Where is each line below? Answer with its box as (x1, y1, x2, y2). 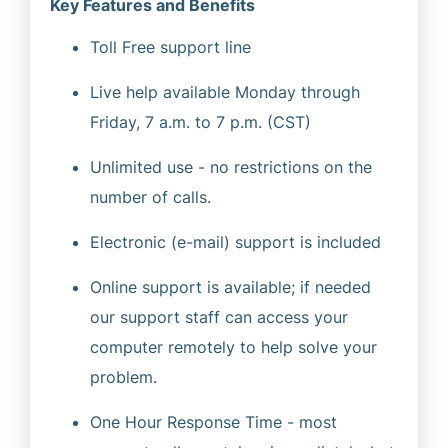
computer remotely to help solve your (90, 336, 377, 357)
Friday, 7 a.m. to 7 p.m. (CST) (90, 111, 311, 132)
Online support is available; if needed (90, 276, 371, 297)
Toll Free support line (90, 36, 251, 57)
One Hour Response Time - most (90, 411, 337, 432)
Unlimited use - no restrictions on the (90, 156, 372, 177)
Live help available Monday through (90, 81, 360, 102)
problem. (90, 366, 157, 387)
